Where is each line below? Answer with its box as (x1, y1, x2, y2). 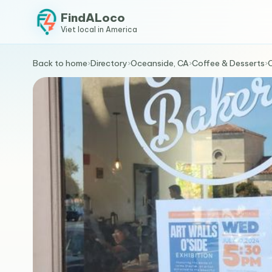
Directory (90, 58, 127, 69)
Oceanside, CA (130, 58, 189, 69)
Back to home (32, 58, 87, 69)
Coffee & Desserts (191, 58, 265, 69)
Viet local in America (60, 24, 137, 34)
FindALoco (60, 10, 125, 25)
